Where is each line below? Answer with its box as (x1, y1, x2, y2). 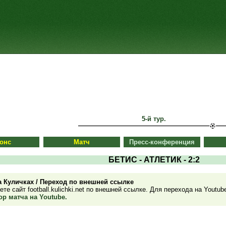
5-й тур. (142, 115, 166, 123)
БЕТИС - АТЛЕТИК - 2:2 (108, 155, 200, 164)
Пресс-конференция (129, 138, 195, 146)
